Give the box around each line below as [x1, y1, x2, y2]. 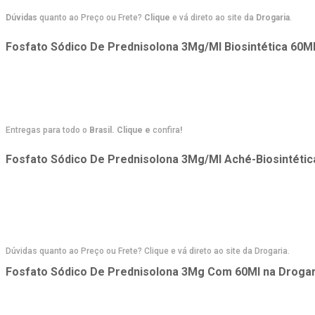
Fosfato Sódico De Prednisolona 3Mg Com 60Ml [6, 264, 260, 278]
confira [153, 124, 180, 135]
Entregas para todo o [6, 124, 87, 135]
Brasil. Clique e [87, 124, 153, 135]
